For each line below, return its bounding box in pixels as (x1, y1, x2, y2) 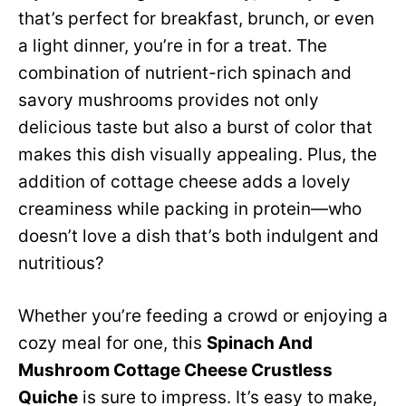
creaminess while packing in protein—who (18, 198, 362, 219)
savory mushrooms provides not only (18, 90, 319, 111)
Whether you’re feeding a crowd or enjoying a (18, 305, 388, 326)
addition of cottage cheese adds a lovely (18, 171, 351, 192)
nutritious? (18, 253, 104, 274)
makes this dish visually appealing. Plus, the (18, 144, 377, 165)
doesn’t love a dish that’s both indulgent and (18, 226, 379, 246)
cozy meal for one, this (18, 333, 207, 353)
